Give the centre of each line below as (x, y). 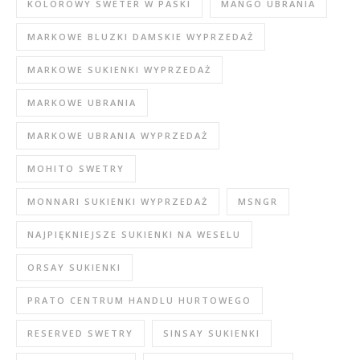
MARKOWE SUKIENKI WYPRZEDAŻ (119, 69)
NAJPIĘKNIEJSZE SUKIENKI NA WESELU (134, 234)
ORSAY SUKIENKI (74, 267)
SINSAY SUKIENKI (212, 333)
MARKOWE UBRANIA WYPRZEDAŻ (118, 135)
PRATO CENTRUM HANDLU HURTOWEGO (139, 300)
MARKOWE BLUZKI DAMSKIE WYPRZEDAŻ (141, 36)
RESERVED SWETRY (80, 333)
